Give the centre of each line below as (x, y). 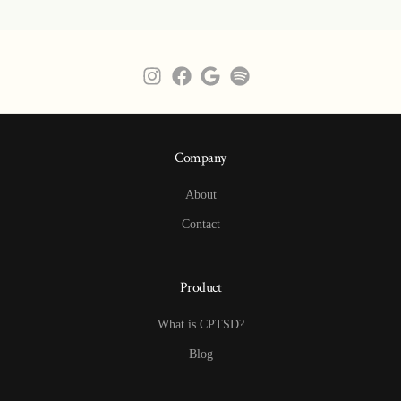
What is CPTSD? (200, 324)
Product (200, 287)
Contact (200, 224)
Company (200, 158)
